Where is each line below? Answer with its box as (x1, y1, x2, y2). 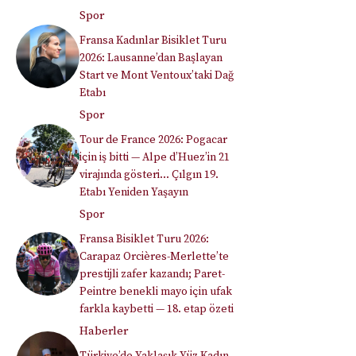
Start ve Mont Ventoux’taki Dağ (79, 68, 234, 83)
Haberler (79, 323, 128, 339)
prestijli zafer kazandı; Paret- (79, 267, 225, 282)
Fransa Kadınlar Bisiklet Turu (79, 33, 226, 48)
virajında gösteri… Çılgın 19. (79, 168, 219, 183)
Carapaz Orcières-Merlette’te (79, 250, 229, 265)
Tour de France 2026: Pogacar (79, 133, 227, 148)
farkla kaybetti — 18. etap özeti (79, 302, 234, 317)
